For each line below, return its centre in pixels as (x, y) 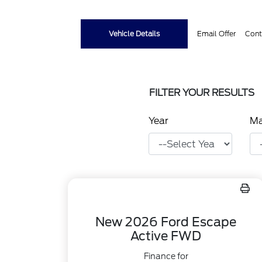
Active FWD (166, 236)
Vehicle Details (135, 34)
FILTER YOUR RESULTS (202, 93)
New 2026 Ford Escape (166, 222)
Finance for (166, 256)
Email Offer (217, 34)
